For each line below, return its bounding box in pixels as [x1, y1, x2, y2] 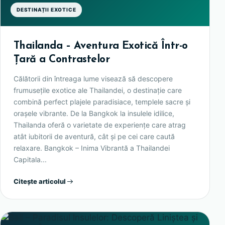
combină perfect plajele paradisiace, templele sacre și [14, 97, 190, 106]
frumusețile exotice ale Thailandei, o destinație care [14, 85, 182, 94]
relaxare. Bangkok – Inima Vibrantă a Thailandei [14, 143, 170, 152]
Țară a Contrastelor [14, 54, 110, 65]
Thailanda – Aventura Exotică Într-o [14, 40, 188, 51]
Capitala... [14, 155, 47, 164]
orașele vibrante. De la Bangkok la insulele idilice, [14, 108, 174, 118]
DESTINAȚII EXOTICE [17, 6, 76, 13]
